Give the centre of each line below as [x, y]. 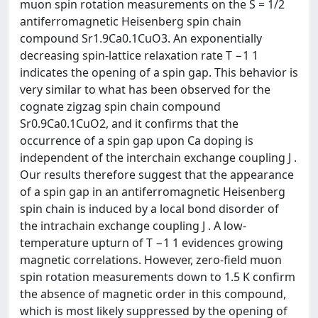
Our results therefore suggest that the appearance [157, 175]
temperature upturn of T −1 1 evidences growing [152, 243]
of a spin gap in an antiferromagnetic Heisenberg [153, 192]
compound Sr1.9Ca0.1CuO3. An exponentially [141, 38]
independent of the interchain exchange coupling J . [158, 158]
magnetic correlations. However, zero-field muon [151, 260]
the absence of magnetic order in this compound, [153, 294]
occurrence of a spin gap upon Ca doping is [137, 141]
